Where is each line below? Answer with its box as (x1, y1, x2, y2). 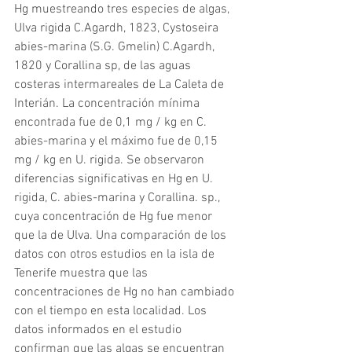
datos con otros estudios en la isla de (14, 247, 218, 262)
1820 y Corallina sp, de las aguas (14, 58, 194, 74)
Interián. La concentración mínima (14, 96, 203, 112)
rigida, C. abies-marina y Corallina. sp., (14, 190, 223, 206)
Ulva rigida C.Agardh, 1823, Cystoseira (14, 20, 222, 36)
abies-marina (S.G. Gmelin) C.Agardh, (14, 39, 218, 55)
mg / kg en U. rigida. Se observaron (14, 152, 207, 168)
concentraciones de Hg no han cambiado (14, 284, 237, 300)
